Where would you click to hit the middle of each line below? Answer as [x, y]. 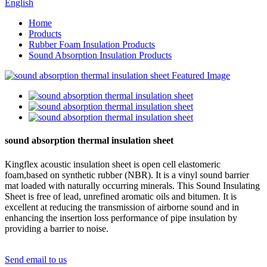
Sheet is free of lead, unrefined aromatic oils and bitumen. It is [121, 196]
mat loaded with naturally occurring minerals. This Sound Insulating [132, 185]
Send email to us [36, 259]
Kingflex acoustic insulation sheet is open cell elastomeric [113, 164]
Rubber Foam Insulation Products [92, 44]
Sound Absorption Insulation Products [100, 55]
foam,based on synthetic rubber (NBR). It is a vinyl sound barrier [127, 175]
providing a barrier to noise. [57, 228]
